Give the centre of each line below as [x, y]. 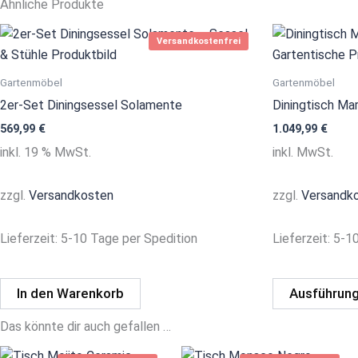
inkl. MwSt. [303, 152]
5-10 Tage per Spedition [129, 238]
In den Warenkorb [70, 294]
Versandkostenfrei [199, 42]
